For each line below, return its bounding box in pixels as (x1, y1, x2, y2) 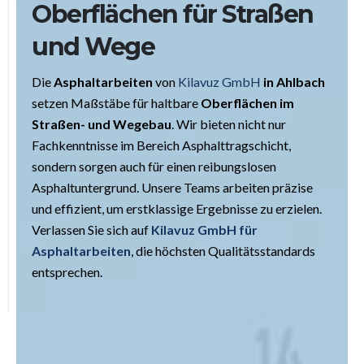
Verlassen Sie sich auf (32, 222, 151, 238)
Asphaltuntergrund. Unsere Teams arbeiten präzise (32, 180, 313, 196)
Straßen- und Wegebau (32, 116, 171, 132)
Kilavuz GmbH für (151, 222, 258, 238)
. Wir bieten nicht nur (171, 116, 286, 132)
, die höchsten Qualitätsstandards (131, 243, 315, 259)
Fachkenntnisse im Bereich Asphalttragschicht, (32, 137, 291, 154)
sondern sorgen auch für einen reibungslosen (32, 158, 276, 175)
